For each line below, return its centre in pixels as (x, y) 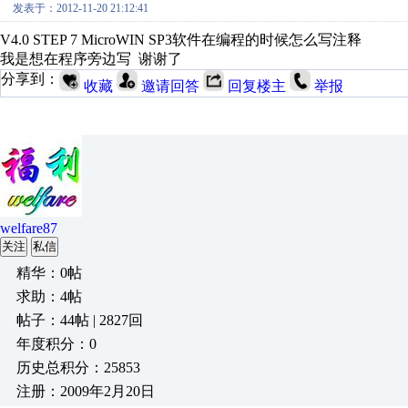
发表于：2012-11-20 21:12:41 (81, 8)
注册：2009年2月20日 (86, 391)
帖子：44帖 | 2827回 (80, 320)
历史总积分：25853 (78, 367)
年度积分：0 (56, 344)
